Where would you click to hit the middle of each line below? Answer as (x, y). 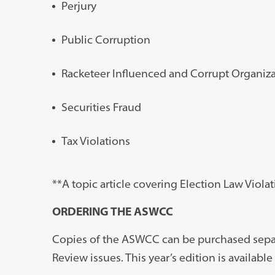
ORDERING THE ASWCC (112, 212)
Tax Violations (95, 141)
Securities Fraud (101, 107)
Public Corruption (106, 40)
